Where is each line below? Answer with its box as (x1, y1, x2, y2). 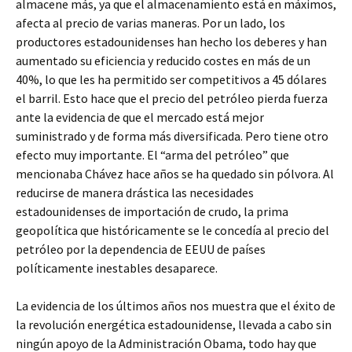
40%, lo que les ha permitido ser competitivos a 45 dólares (16, 71, 327, 87)
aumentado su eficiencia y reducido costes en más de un (16, 53, 310, 68)
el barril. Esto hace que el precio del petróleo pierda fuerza (16, 90, 328, 106)
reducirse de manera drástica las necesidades (16, 185, 254, 200)
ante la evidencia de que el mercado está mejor (16, 109, 264, 125)
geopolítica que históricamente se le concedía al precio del (16, 222, 329, 238)
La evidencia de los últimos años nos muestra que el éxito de (16, 298, 335, 313)
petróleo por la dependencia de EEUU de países (16, 241, 266, 257)
